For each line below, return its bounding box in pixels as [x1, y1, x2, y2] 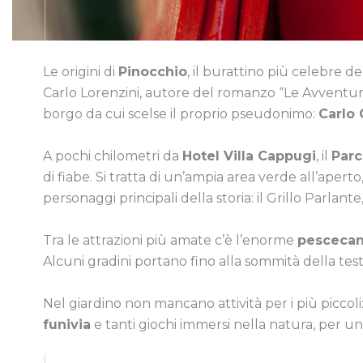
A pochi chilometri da [43, 147, 182, 164]
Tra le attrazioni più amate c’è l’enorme [43, 232, 297, 248]
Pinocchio [118, 63, 187, 79]
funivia [43, 316, 91, 332]
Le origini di [43, 63, 118, 79]
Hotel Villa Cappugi [182, 147, 316, 164]
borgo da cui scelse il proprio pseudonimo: [43, 105, 318, 122]
